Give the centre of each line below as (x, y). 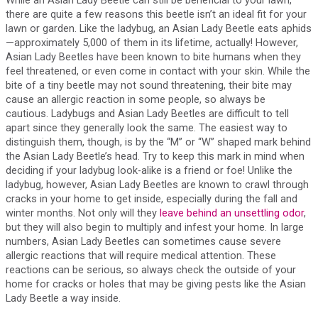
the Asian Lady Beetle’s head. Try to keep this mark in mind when (155, 156)
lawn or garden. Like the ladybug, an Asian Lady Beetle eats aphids (158, 28)
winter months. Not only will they (82, 213)
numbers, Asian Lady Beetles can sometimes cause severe (143, 241)
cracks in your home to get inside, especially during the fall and (151, 198)
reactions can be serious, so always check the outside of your (150, 269)
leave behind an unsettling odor (231, 213)
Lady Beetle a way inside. (63, 298)
